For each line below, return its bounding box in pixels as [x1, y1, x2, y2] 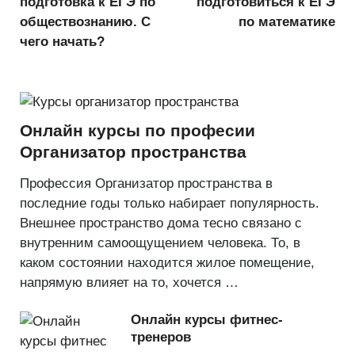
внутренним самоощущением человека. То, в [20, 235, 300, 250]
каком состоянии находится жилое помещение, [20, 254, 315, 270]
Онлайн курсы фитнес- [131, 312, 283, 328]
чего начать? [20, 34, 105, 50]
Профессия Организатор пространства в [20, 175, 273, 191]
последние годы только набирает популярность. [20, 195, 319, 211]
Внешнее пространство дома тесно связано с [20, 215, 302, 231]
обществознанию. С [20, 14, 151, 30]
